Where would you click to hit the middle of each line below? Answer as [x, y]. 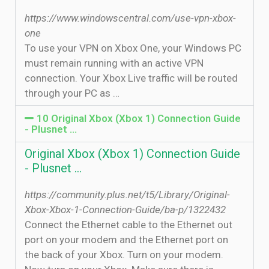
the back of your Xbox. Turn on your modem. [124, 255]
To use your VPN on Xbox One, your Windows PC [133, 48]
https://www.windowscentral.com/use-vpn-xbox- [130, 18]
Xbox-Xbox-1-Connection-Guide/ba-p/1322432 [125, 210]
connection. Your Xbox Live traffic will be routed [131, 78]
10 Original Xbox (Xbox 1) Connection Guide [139, 118]
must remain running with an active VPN [114, 63]
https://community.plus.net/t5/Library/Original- [127, 195]
